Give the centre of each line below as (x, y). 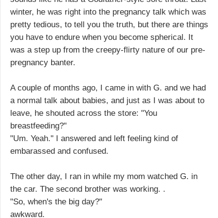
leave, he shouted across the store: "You (84, 113)
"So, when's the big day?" (56, 201)
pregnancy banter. (43, 62)
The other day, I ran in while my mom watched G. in (104, 176)
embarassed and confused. (59, 151)
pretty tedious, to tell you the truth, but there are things (109, 24)
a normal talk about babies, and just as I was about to (107, 100)
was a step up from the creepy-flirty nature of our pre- (108, 50)
